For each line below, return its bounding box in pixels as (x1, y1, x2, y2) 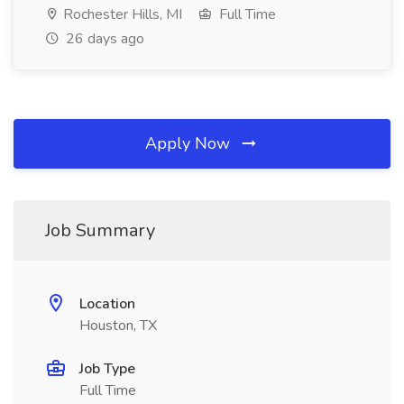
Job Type (79, 359, 135, 379)
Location (79, 294, 135, 314)
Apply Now (145, 133, 234, 154)
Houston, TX (79, 316, 157, 335)
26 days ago (62, 29, 144, 49)
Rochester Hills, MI (60, 5, 182, 24)
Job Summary (45, 218, 155, 243)
